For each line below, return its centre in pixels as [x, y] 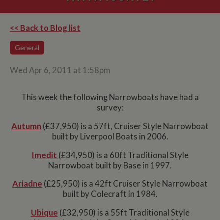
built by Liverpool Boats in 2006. [110, 137]
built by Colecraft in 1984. [110, 194]
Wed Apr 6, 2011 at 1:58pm [60, 70]
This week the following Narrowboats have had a [110, 97]
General [27, 47]
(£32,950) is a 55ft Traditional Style [124, 213]
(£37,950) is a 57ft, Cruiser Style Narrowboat [125, 126]
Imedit [45, 155]
